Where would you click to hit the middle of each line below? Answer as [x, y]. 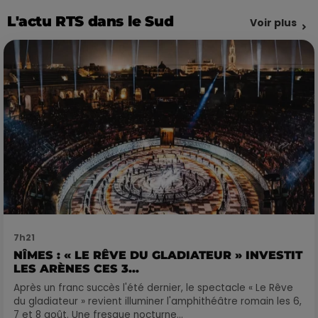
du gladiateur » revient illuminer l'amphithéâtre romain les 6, [158, 302]
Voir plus [273, 23]
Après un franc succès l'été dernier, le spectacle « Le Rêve [153, 288]
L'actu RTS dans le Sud [91, 22]
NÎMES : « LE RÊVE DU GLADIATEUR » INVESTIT [158, 256]
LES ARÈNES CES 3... [76, 269]
